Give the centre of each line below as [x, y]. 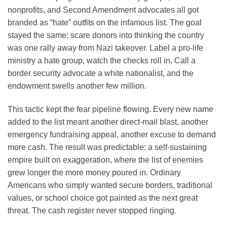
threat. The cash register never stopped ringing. [92, 210]
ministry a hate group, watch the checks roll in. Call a [102, 60]
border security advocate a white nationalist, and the [101, 73]
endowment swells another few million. [77, 86]
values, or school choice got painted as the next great [103, 198]
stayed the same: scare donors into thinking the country [106, 35]
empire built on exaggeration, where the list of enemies [105, 160]
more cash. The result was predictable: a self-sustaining [107, 147]
